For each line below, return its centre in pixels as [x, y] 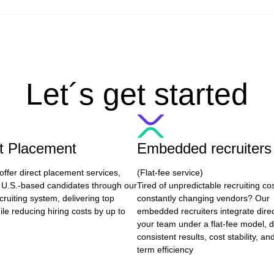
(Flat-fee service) [170, 172]
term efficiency [165, 250]
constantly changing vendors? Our [203, 198]
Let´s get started [137, 94]
